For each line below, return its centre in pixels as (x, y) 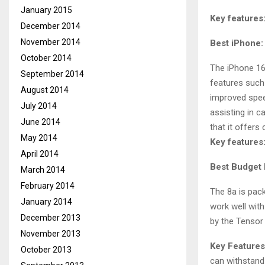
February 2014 (48, 186)
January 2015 (46, 10)
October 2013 (46, 250)
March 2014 (43, 170)
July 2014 (39, 106)
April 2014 (40, 154)
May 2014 (39, 138)
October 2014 (46, 58)
